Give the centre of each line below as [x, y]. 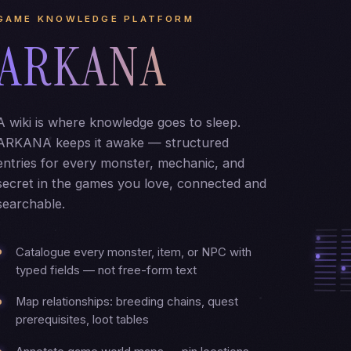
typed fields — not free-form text [107, 270]
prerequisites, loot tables [83, 320]
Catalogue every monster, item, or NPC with [134, 252]
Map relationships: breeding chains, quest [127, 302]
